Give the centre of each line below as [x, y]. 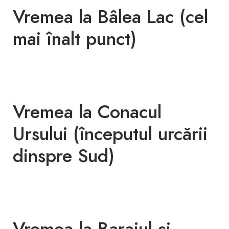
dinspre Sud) [64, 156]
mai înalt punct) [75, 39]
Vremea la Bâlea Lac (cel [110, 17]
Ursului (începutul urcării [110, 134]
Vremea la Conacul [87, 112]
